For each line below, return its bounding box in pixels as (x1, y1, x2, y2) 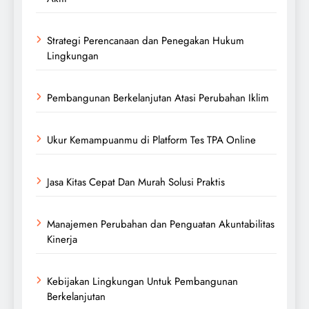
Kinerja (47, 231, 77, 247)
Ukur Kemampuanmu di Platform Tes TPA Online (47, 132, 256, 148)
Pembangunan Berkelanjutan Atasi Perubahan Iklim (47, 90, 269, 106)
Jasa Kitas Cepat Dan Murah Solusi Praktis (47, 174, 225, 190)
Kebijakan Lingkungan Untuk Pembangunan (47, 273, 238, 289)
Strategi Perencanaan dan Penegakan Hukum (47, 32, 244, 48)
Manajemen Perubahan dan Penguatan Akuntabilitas (47, 216, 275, 232)
